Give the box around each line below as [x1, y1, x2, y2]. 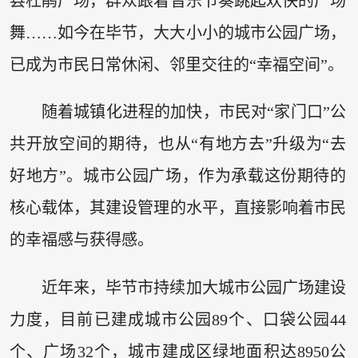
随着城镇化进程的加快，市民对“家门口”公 [41, 103, 347, 121]
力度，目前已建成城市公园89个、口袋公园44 [9, 310, 347, 328]
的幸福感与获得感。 [9, 231, 153, 249]
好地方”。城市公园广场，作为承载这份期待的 [9, 167, 347, 185]
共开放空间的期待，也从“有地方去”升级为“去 [9, 135, 347, 153]
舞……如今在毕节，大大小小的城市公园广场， [9, 23, 347, 42]
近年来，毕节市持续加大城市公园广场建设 [41, 278, 347, 296]
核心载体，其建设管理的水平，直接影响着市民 [9, 199, 347, 217]
